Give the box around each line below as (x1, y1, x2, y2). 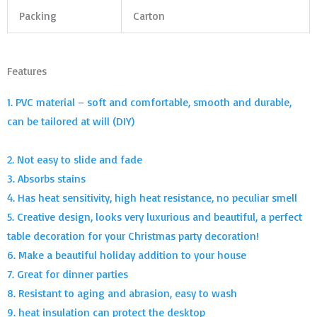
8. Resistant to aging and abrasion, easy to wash (7, 286, 237, 301)
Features (7, 64, 47, 79)
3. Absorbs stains (7, 171, 86, 186)
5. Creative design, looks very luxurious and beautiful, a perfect (7, 209, 302, 224)
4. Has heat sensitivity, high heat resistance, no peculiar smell (7, 190, 297, 205)
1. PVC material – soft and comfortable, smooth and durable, (7, 95, 292, 110)
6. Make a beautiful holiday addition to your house (7, 248, 246, 263)
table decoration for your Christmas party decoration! (7, 229, 259, 243)
